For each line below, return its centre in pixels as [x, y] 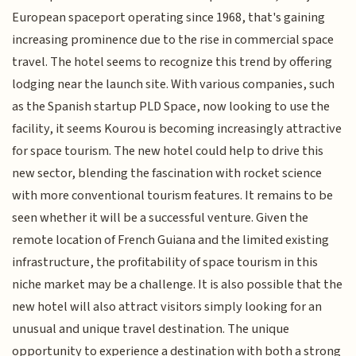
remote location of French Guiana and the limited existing [171, 240]
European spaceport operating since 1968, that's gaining [169, 18]
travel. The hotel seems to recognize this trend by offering [172, 62]
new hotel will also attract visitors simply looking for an [167, 307]
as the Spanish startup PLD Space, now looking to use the [171, 107]
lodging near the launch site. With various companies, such [174, 85]
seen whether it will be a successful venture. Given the [161, 218]
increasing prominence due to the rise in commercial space [173, 40]
